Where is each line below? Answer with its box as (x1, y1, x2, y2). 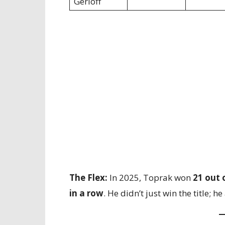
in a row (69, 187, 103, 199)
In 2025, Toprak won (107, 172, 193, 183)
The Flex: (69, 172, 107, 183)
